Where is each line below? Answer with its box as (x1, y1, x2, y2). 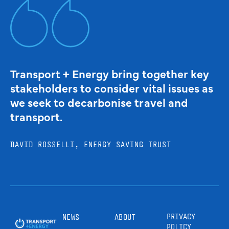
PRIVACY (167, 212, 195, 222)
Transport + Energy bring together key (10, 65, 209, 82)
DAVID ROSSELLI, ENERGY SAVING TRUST (10, 140, 171, 150)
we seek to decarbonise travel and (10, 94, 188, 110)
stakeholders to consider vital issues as (10, 80, 213, 96)
